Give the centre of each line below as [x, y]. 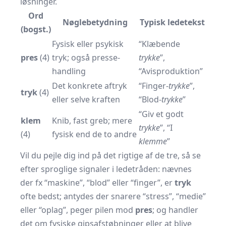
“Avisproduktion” [171, 71]
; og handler [175, 210]
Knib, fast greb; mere [92, 121]
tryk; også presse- [86, 58]
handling [69, 71]
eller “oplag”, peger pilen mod [78, 210]
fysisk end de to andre [94, 134]
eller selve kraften [86, 99]
